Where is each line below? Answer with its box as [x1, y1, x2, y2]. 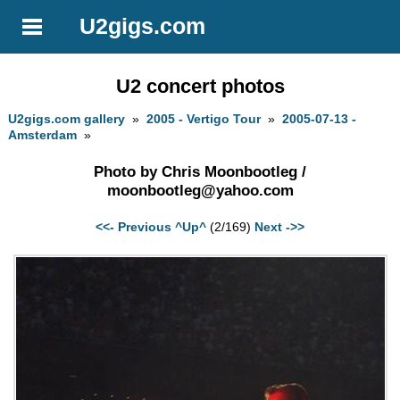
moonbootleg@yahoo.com [106, 181, 294, 199]
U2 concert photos [115, 74, 285, 97]
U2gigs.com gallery [8, 112, 126, 127]
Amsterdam [8, 128, 78, 143]
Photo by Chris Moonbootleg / [94, 162, 306, 180]
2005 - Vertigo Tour [146, 112, 262, 127]
